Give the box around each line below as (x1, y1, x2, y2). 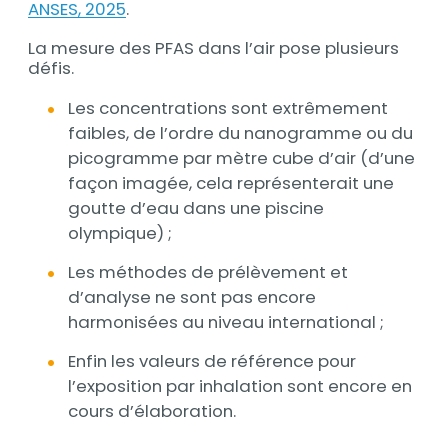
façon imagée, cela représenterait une (67, 171, 394, 196)
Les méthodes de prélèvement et (67, 260, 348, 285)
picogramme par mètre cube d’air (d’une (67, 146, 415, 171)
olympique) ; (67, 221, 172, 246)
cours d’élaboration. (67, 399, 240, 424)
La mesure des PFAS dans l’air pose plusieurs (27, 35, 399, 60)
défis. (27, 55, 74, 80)
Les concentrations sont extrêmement (67, 96, 388, 121)
